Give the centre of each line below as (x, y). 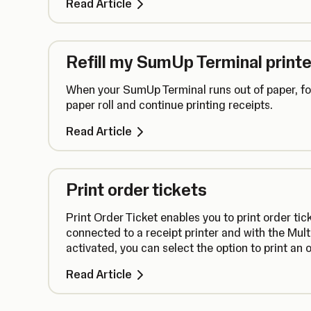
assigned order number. (126, 263)
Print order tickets (136, 190)
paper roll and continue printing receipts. (169, 105)
